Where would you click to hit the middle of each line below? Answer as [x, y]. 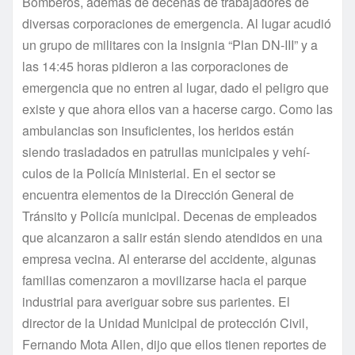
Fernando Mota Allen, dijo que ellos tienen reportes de [174, 344]
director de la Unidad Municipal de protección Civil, [165, 323]
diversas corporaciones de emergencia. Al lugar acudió [177, 23]
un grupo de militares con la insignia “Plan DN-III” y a [170, 44]
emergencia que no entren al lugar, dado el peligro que [176, 87]
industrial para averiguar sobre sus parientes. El [156, 301]
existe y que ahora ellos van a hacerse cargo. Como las [177, 109]
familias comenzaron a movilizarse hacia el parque [164, 280]
